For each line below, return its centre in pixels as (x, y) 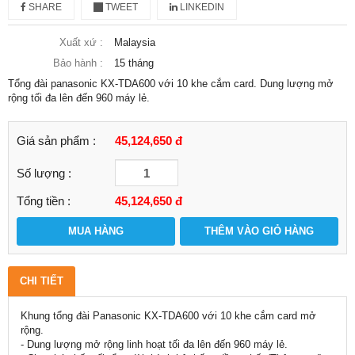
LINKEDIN (201, 7)
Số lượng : (44, 173)
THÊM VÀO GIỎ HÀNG (259, 231)
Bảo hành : (78, 63)
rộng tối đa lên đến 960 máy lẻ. (79, 98)
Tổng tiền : (44, 201)
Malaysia (135, 42)
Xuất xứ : (81, 42)
